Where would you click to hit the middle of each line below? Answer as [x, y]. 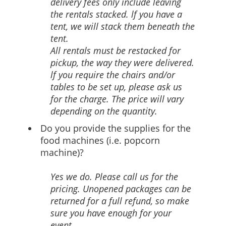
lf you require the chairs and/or [113, 75]
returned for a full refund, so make [120, 201]
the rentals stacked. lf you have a [116, 14]
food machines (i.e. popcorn [100, 140]
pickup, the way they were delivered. [122, 63]
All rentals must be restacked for [116, 50]
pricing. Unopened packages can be [121, 189]
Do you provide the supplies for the [116, 128]
